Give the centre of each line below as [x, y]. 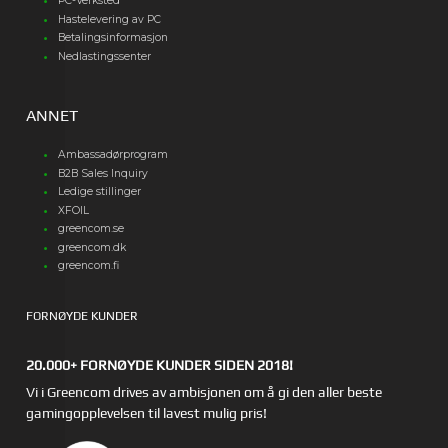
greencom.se [91, 229]
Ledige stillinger [100, 192]
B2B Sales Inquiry [103, 173]
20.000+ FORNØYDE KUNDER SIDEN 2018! [160, 364]
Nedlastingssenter [105, 56]
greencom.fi [89, 266]
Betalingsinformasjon [113, 38]
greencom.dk [92, 247]
